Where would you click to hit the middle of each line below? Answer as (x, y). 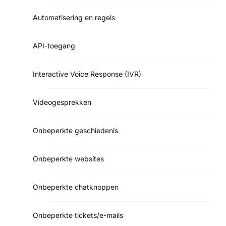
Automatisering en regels (74, 17)
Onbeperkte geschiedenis (75, 130)
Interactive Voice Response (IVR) (87, 74)
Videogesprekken (62, 102)
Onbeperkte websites (68, 158)
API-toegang (54, 45)
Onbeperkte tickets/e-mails (78, 215)
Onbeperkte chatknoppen (76, 187)
